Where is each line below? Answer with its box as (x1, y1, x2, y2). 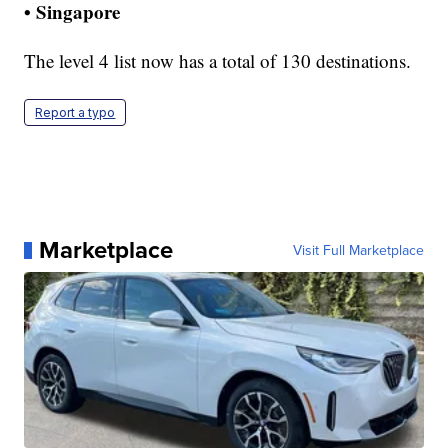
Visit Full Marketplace (292, 240, 424, 261)
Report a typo (35, 105, 116, 121)
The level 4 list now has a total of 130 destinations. (24, 48, 412, 74)
